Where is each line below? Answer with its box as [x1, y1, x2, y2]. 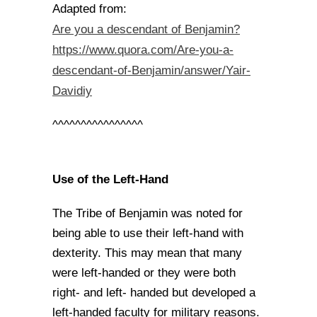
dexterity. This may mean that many [52, 246, 242, 260]
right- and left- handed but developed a [52, 286, 255, 299]
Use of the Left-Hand [52, 172, 168, 186]
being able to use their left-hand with [52, 226, 243, 240]
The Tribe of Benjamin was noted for [52, 207, 243, 220]
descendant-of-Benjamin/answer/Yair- [52, 63, 250, 77]
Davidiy [52, 83, 92, 98]
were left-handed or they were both [52, 266, 236, 279]
